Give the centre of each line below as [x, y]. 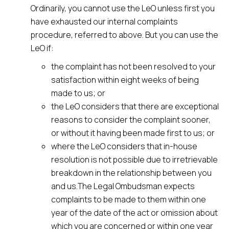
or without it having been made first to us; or [133, 133]
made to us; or [78, 93]
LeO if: [42, 48]
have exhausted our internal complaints [104, 21]
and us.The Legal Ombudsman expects [123, 186]
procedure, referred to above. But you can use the [124, 35]
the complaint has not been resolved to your [133, 66]
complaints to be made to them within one [129, 199]
